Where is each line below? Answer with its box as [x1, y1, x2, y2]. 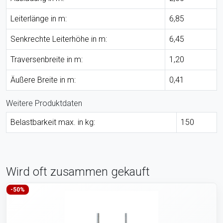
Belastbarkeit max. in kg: [10, 117, 95, 127]
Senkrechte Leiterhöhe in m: [10, 34, 107, 44]
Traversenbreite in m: [10, 54, 83, 64]
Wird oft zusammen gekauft [6, 164, 150, 179]
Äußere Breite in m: [10, 75, 76, 85]
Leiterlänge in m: [10, 13, 67, 23]
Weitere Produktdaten [6, 98, 82, 108]
